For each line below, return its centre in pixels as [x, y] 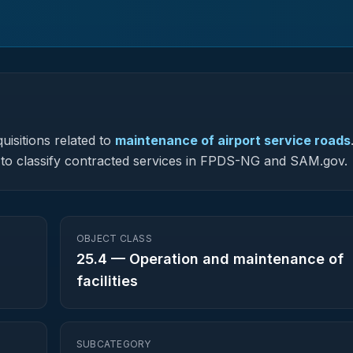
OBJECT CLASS [114, 238]
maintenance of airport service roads [233, 140]
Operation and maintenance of [236, 259]
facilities [107, 281]
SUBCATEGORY [114, 344]
